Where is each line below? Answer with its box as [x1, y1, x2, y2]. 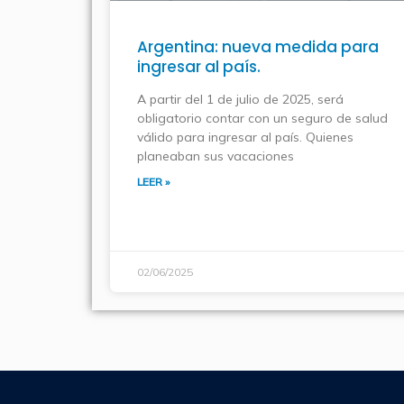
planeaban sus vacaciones [137, 148, 294, 165]
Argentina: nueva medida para [137, 36, 379, 59]
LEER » [137, 175, 170, 189]
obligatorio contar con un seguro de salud [137, 110, 388, 127]
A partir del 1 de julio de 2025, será [137, 91, 344, 108]
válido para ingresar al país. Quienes [137, 129, 353, 146]
